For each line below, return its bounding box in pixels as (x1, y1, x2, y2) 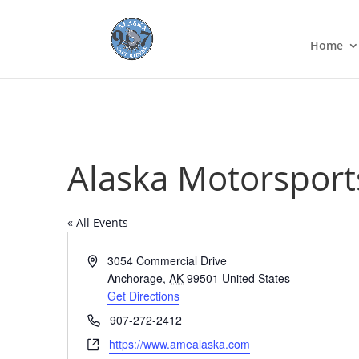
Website (87, 335, 127, 351)
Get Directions (107, 288, 180, 304)
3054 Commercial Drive (107, 252, 228, 268)
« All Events (67, 215, 128, 230)
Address (87, 252, 128, 268)
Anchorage (107, 270, 163, 286)
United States (222, 270, 291, 286)
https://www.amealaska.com (109, 336, 250, 352)
